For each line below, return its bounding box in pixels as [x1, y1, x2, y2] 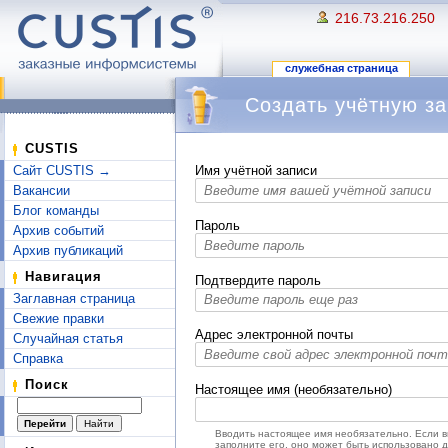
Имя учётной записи [195, 163, 317, 178]
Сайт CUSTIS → [13, 163, 111, 178]
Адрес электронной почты [195, 327, 353, 343]
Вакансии [13, 183, 70, 198]
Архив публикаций [13, 243, 123, 258]
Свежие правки [13, 311, 104, 326]
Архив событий [13, 223, 104, 238]
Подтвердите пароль [195, 272, 321, 288]
